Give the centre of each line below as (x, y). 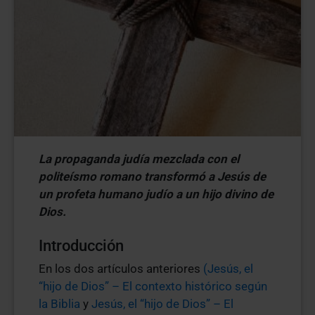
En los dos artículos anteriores (121, 269)
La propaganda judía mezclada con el (139, 159)
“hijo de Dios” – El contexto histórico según (153, 286)
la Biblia (59, 304)
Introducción (81, 246)
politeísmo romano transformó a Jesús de (152, 176)
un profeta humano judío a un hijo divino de (156, 194)
